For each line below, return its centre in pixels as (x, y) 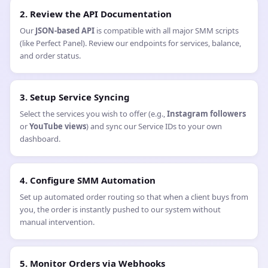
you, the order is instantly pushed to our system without (120, 210)
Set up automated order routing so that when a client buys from (134, 197)
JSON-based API (65, 31)
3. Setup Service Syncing (75, 97)
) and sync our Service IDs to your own (154, 127)
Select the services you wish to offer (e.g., (93, 114)
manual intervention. (57, 222)
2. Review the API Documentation (96, 14)
